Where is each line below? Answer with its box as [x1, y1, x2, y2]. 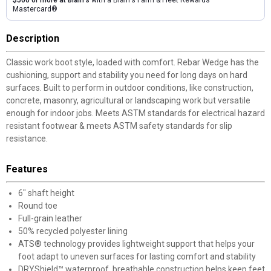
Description [6, 32, 59, 44]
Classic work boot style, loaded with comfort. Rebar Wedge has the [6, 57, 259, 67]
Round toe [18, 200, 57, 211]
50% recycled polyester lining [18, 226, 128, 236]
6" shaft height [18, 188, 74, 198]
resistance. [6, 133, 48, 143]
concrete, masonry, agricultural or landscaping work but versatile [6, 95, 250, 105]
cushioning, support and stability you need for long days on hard [6, 70, 247, 80]
